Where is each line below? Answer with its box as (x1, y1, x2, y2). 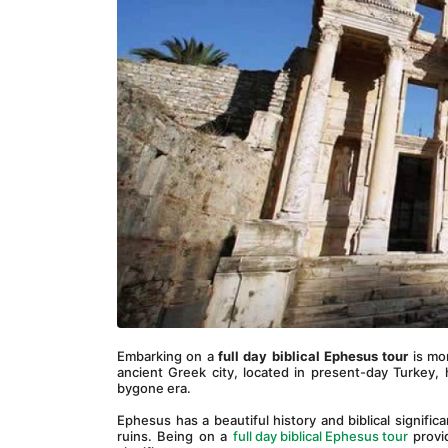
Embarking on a (117, 348, 218, 364)
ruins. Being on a (117, 428, 233, 444)
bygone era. (117, 380, 191, 396)
